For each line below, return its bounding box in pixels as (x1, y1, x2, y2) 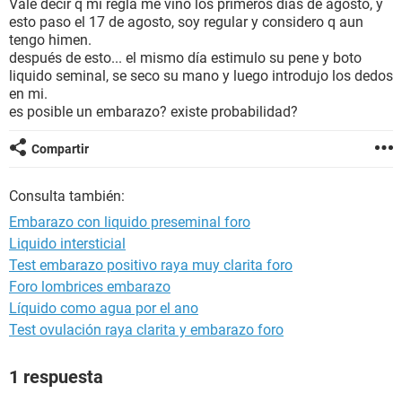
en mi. (9, 85, 48, 102)
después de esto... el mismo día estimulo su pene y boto (9, 49, 362, 66)
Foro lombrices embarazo (9, 278, 170, 295)
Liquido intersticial (9, 235, 126, 252)
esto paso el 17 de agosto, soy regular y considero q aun (9, 13, 363, 31)
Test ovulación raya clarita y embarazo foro (9, 321, 284, 338)
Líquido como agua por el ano (9, 300, 198, 317)
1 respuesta (9, 366, 103, 388)
